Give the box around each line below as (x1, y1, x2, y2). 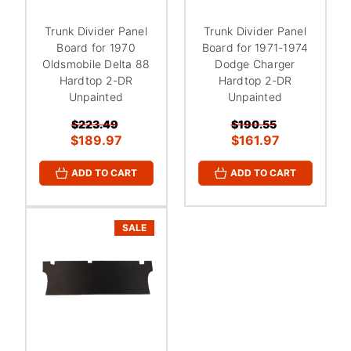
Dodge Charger (215, 56, 295, 71)
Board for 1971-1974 (201, 40, 309, 54)
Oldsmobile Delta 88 (42, 56, 150, 71)
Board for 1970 (56, 40, 136, 54)
